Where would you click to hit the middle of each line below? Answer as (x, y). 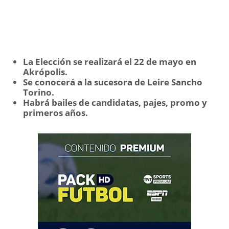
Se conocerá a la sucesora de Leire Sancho (113, 82)
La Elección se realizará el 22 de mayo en (110, 61)
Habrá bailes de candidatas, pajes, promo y (115, 102)
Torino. (39, 92)
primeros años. (55, 112)
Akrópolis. (45, 72)
